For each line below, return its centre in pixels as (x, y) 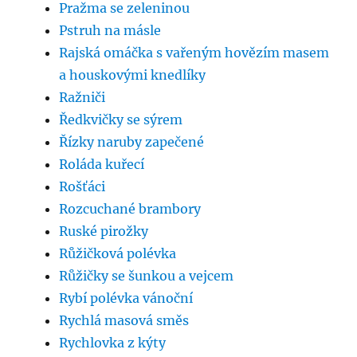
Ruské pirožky (104, 231)
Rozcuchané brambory (130, 209)
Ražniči (82, 98)
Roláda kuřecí (102, 165)
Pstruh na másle (110, 31)
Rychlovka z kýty (113, 343)
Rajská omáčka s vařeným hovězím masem (194, 53)
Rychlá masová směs (124, 321)
